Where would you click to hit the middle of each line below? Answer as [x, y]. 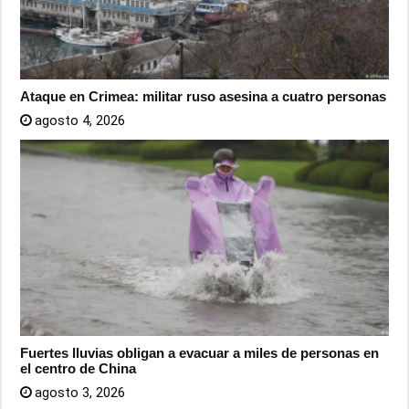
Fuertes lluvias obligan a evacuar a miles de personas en [200, 352]
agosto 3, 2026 [80, 392]
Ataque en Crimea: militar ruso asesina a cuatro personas [204, 97]
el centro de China [79, 368]
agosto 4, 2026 [80, 121]
